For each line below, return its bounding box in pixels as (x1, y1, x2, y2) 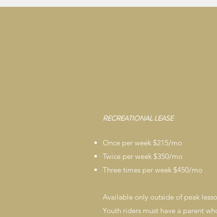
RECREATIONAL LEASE (103, 113, 173, 123)
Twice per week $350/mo (103, 152, 183, 161)
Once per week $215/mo (103, 138, 182, 147)
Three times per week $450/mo (103, 165, 202, 174)
